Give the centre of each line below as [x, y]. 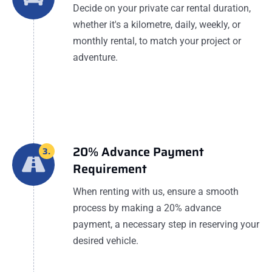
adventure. [95, 58]
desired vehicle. [106, 241]
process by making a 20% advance [147, 208]
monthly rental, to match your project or [157, 41]
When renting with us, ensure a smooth [156, 192]
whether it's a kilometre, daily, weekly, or [157, 25]
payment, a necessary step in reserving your [166, 225]
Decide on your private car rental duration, [162, 8]
